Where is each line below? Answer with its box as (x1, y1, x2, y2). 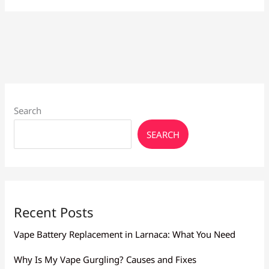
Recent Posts (14, 202, 94, 221)
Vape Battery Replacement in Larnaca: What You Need (14, 228, 236, 240)
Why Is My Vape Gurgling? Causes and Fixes (14, 253, 197, 265)
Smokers (13, 30, 50, 43)
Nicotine (13, 70, 48, 82)
